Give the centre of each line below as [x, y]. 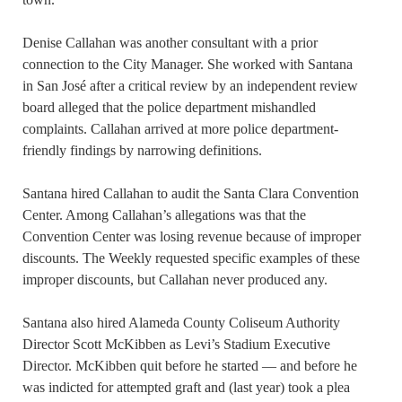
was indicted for [70, 388]
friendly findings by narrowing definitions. [144, 151]
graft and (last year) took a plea [262, 388]
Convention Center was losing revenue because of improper [192, 237]
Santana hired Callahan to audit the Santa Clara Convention [191, 194]
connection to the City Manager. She [127, 65]
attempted [146, 388]
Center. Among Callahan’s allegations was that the [164, 215]
